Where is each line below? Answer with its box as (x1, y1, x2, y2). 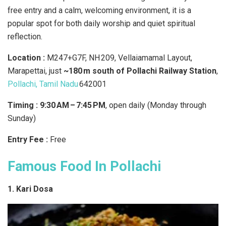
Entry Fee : (8, 134, 48, 144)
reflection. (8, 31, 42, 41)
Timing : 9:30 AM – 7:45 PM (8, 100, 105, 110)
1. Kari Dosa (8, 184, 53, 194)
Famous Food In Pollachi (8, 158, 161, 175)
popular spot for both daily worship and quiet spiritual (8, 18, 195, 28)
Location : (8, 52, 47, 63)
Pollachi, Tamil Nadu (8, 79, 79, 89)
